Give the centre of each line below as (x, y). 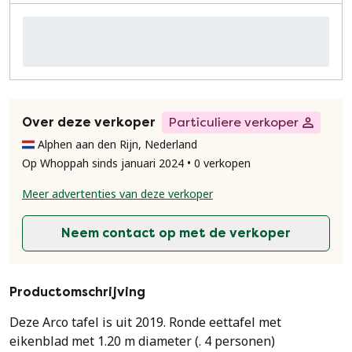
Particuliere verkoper (233, 122)
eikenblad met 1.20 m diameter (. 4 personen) (142, 341)
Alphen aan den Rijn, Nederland (117, 144)
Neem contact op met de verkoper (176, 233)
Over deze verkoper (89, 122)
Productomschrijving (77, 292)
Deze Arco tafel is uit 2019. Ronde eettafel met (89, 322)
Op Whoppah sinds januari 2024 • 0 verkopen (136, 163)
